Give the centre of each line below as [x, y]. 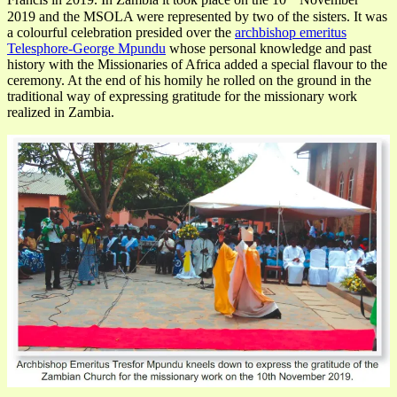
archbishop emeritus [291, 32]
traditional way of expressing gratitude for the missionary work [182, 96]
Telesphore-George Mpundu [86, 48]
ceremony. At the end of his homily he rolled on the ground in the [189, 80]
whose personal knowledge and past [269, 48]
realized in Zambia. [62, 112]
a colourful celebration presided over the [121, 32]
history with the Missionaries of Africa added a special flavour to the [197, 64]
